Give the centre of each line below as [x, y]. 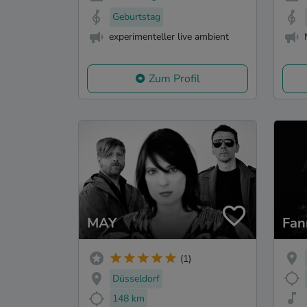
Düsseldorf [136, 278]
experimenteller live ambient [169, 36]
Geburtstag [136, 16]
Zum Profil [174, 79]
